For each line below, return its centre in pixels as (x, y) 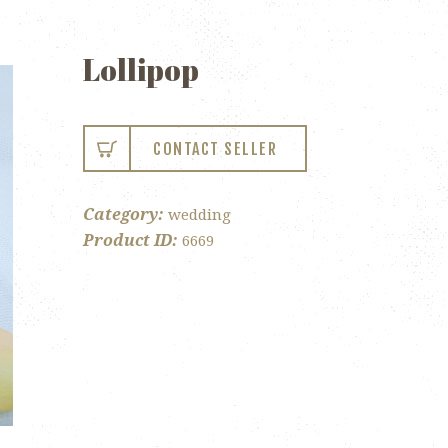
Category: (126, 215)
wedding (200, 215)
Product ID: (133, 241)
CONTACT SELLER (215, 149)
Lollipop (141, 69)
